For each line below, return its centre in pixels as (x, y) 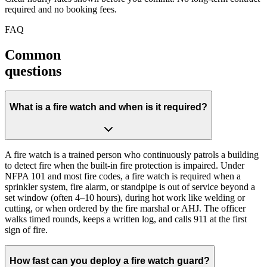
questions (33, 71)
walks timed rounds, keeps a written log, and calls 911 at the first (126, 219)
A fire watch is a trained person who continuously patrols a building (132, 154)
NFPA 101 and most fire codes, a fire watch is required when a (123, 176)
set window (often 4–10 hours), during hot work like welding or (125, 197)
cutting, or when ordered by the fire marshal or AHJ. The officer (125, 208)
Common (33, 55)
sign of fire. (26, 229)
